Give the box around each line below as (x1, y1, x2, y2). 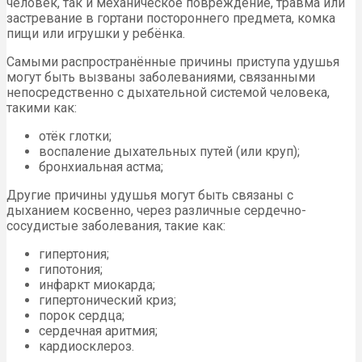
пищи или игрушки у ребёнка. (6, 25, 185, 41)
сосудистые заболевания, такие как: (6, 217, 225, 234)
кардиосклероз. (39, 338, 134, 354)
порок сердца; (39, 307, 124, 323)
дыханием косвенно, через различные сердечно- (6, 202, 306, 218)
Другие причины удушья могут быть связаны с (6, 187, 293, 203)
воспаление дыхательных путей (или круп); (39, 143, 300, 159)
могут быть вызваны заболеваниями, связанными (6, 69, 315, 85)
